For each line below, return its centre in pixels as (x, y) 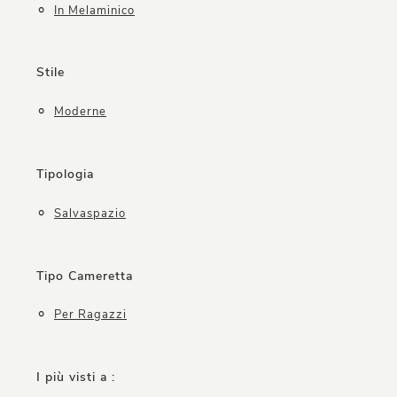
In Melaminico (94, 10)
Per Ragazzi (90, 315)
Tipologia (65, 175)
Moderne (80, 112)
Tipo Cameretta (85, 276)
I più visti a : (76, 378)
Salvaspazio (90, 213)
